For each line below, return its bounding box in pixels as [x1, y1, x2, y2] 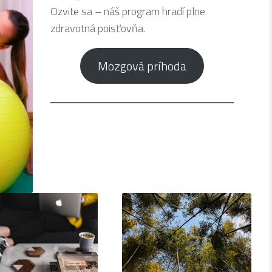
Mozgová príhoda [98, 56, 186, 75]
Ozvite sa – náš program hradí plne [50, 3, 205, 20]
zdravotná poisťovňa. [50, 20, 145, 37]
